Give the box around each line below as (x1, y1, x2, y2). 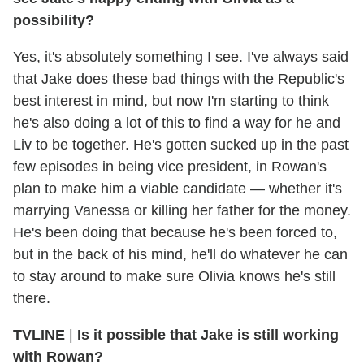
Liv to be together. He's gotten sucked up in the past (13, 136, 349, 154)
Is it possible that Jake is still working (77, 327, 339, 344)
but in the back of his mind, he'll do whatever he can (13, 246, 348, 263)
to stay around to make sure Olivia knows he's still (13, 268, 336, 285)
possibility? (13, 12, 94, 29)
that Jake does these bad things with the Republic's (13, 71, 344, 88)
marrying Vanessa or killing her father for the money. (13, 202, 351, 219)
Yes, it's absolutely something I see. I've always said (13, 49, 349, 66)
